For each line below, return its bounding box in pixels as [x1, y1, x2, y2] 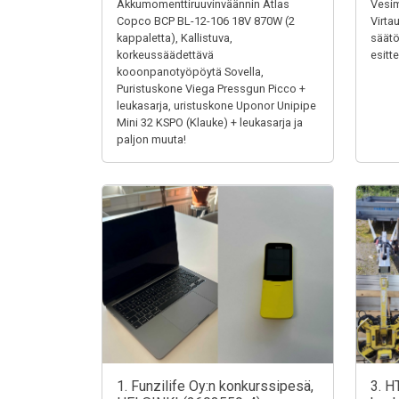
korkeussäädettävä [117, 48, 214, 61]
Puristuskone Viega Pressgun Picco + [117, 82, 305, 95]
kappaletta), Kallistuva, [117, 31, 232, 45]
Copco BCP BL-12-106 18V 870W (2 [117, 14, 295, 28]
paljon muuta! [117, 133, 186, 146]
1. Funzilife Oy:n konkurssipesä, [117, 378, 313, 395]
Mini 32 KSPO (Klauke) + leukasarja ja [117, 116, 303, 129]
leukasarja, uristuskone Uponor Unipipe [117, 99, 316, 112]
